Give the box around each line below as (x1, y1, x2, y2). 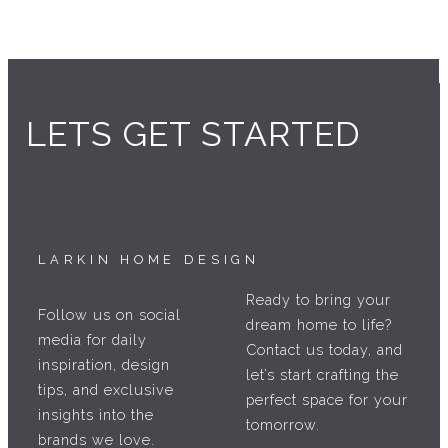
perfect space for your (245, 391, 408, 409)
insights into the (38, 405, 155, 423)
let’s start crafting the (245, 366, 399, 384)
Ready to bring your (245, 291, 391, 309)
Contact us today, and (245, 341, 403, 359)
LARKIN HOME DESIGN (38, 252, 260, 268)
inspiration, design (38, 355, 171, 373)
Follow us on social (38, 305, 182, 323)
